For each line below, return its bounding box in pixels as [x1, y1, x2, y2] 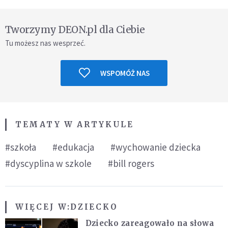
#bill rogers [108, 157, 154, 169]
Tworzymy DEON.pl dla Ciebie [5, 23, 145, 36]
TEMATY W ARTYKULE [15, 119, 134, 129]
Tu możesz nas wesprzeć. [5, 38, 85, 48]
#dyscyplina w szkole [5, 157, 92, 169]
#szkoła [5, 140, 36, 153]
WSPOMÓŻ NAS [100, 68, 150, 78]
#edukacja [52, 140, 94, 153]
